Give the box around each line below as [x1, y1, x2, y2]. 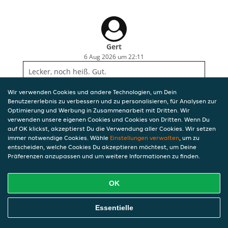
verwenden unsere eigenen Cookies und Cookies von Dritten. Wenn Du [8, 116, 210, 123]
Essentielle [95, 204, 133, 212]
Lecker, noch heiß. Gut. [28, 67, 106, 76]
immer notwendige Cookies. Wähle [8, 134, 110, 141]
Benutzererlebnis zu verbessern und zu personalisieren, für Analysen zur [8, 97, 217, 105]
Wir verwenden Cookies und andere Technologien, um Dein [8, 88, 177, 96]
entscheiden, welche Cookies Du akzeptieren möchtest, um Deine [8, 143, 196, 151]
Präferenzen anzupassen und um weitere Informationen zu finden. [8, 152, 200, 160]
